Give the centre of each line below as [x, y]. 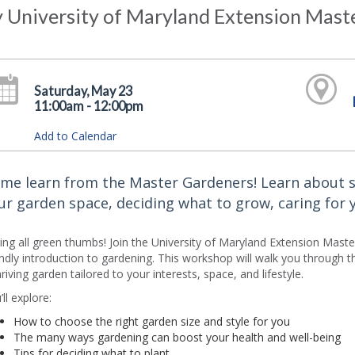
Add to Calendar [76, 136]
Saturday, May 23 [84, 91]
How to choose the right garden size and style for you [151, 322]
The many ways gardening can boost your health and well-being [177, 338]
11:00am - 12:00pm [89, 106]
